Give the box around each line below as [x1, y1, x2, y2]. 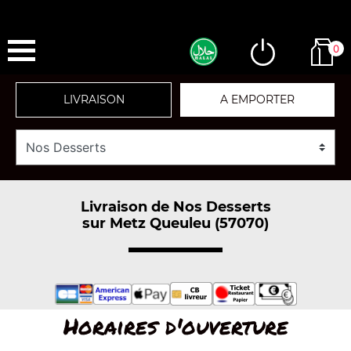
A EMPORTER [220, 92, 295, 107]
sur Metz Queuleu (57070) [82, 214, 269, 232]
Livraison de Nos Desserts [80, 197, 271, 215]
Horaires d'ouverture [63, 310, 288, 342]
